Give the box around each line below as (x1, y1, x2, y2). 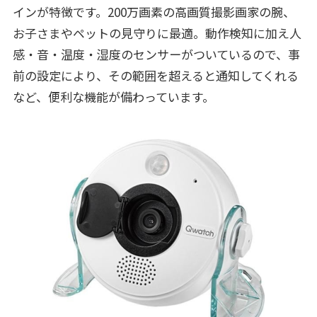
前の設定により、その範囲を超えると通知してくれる (12, 67, 299, 85)
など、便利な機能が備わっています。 (12, 88, 214, 106)
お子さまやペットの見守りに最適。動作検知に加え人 (12, 24, 301, 42)
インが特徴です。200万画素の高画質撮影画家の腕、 (12, 3, 295, 21)
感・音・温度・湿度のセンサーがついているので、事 (12, 45, 300, 64)
